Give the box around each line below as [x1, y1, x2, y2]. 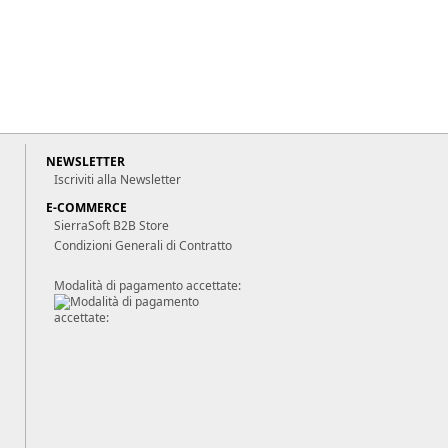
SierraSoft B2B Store [54, 217, 169, 234]
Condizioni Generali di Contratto [54, 237, 232, 254]
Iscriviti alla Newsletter [54, 171, 181, 188]
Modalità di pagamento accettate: [54, 277, 241, 294]
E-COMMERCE [46, 199, 127, 216]
